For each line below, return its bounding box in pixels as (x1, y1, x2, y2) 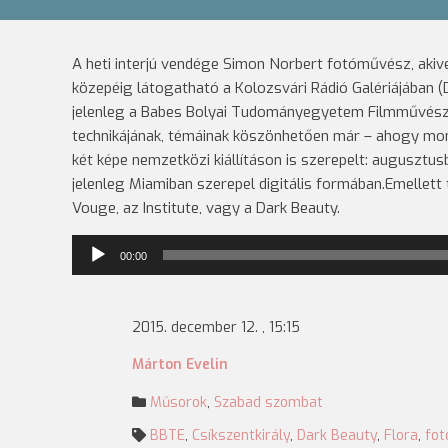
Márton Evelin (132, 355, 228, 374)
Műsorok (150, 393, 207, 412)
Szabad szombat (214, 393, 323, 412)
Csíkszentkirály (192, 426, 290, 445)
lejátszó (71, 260, 125, 280)
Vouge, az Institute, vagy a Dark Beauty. (72, 198, 340, 218)
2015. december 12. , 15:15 (132, 318, 300, 337)
